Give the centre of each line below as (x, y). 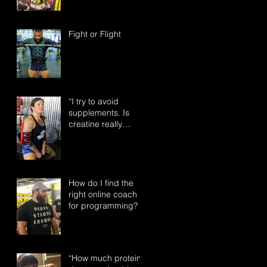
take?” (80, 147)
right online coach (103, 194)
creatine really (95, 124)
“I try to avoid (94, 101)
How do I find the (101, 183)
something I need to (107, 135)
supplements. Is (99, 113)
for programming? (103, 206)
